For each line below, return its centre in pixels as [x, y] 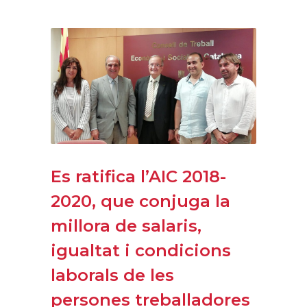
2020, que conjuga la [140, 201]
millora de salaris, [126, 225]
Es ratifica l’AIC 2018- [138, 176]
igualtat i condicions [141, 250]
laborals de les [112, 275]
